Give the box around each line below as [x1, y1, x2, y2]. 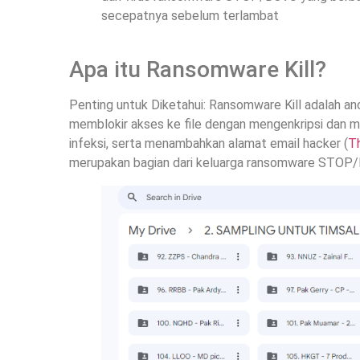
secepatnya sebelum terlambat [101, 8, 280, 23]
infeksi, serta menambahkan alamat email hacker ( [69, 136, 349, 152]
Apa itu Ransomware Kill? [69, 56, 327, 84]
